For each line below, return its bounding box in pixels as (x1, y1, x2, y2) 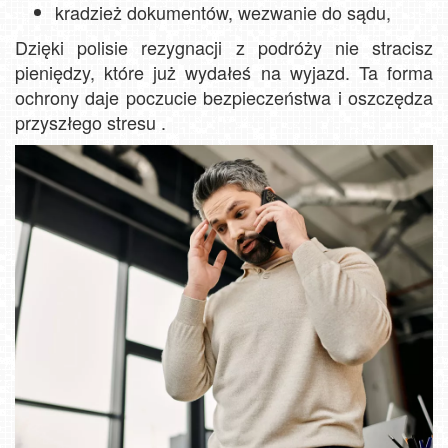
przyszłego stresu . (15, 108, 166, 135)
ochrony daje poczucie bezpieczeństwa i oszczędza (15, 83, 433, 110)
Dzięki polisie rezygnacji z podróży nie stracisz (15, 33, 433, 60)
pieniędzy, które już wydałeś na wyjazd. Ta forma (15, 58, 433, 85)
